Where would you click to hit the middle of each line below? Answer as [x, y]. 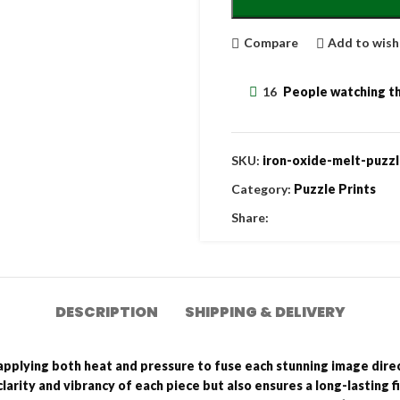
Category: [261, 188]
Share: [250, 217]
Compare [271, 42]
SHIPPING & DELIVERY [265, 312]
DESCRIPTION [106, 312]
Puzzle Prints [335, 188]
